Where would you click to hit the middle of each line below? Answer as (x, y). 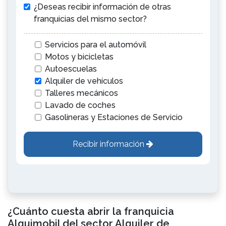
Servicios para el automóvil (96, 45)
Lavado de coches (80, 105)
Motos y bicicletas (79, 57)
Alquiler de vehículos (84, 81)
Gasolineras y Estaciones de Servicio (114, 117)
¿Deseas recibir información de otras (102, 7)
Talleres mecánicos (81, 93)
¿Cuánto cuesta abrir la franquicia (91, 211)
